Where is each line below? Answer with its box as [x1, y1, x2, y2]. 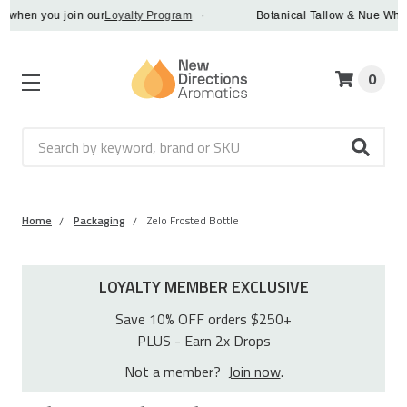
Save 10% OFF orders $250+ [115, 308, 292, 331]
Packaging [74, 212, 125, 230]
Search [22, 127, 63, 150]
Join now [227, 361, 281, 383]
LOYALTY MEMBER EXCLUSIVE [98, 274, 309, 300]
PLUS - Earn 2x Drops [136, 330, 271, 352]
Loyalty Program [90, 9, 178, 22]
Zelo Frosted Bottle [147, 212, 239, 230]
